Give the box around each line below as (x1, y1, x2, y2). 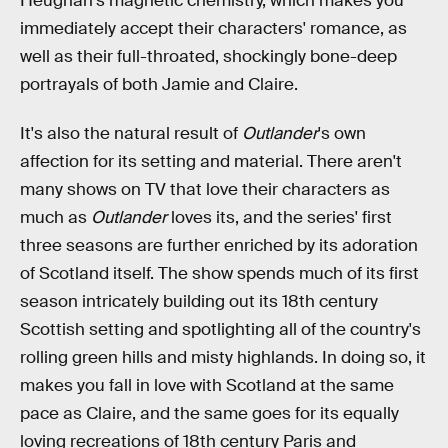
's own (318, 123, 366, 145)
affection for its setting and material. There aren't (20, 151, 402, 173)
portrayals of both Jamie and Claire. (20, 73, 298, 95)
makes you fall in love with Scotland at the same (20, 375, 394, 397)
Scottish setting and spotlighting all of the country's (20, 319, 421, 341)
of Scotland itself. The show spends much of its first (20, 263, 419, 285)
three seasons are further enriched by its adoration (20, 235, 418, 257)
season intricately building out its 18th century (20, 291, 378, 313)
